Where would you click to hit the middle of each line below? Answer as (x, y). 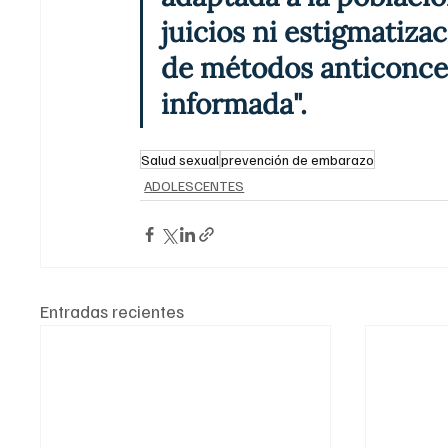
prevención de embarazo (298, 160)
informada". (234, 104)
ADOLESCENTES (194, 186)
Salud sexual (180, 160)
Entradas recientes (112, 311)
